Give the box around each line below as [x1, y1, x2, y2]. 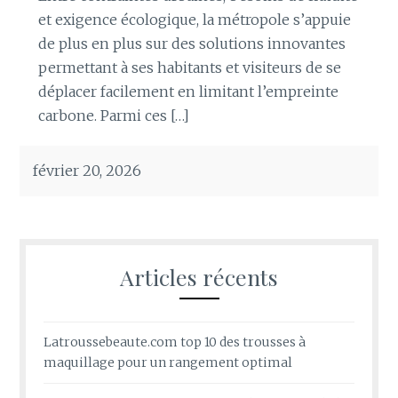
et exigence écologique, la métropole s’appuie [37, 10, 351, 28]
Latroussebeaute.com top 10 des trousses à [44, 334, 306, 351]
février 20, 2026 [33, 161, 142, 179]
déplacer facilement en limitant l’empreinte [37, 82, 338, 100]
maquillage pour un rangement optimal [44, 354, 293, 371]
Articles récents [120, 261, 278, 291]
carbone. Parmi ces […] [37, 106, 189, 124]
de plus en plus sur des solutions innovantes [37, 34, 346, 52]
